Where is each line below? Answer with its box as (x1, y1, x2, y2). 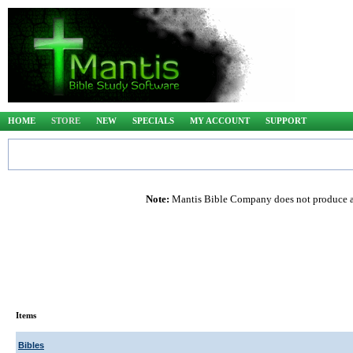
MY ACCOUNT (190, 116, 250, 125)
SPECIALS (132, 116, 174, 125)
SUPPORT (266, 116, 307, 125)
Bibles (18, 340, 44, 350)
